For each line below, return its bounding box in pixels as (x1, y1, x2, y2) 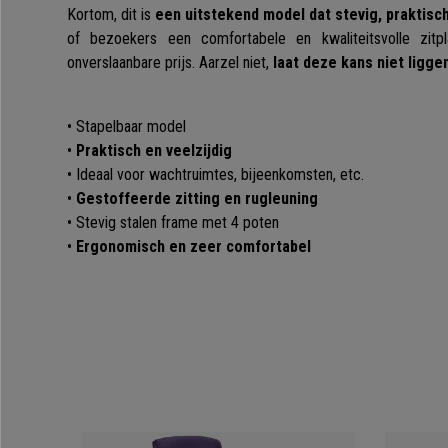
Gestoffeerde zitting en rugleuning (72, 189, 318, 209)
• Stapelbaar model (67, 117, 186, 137)
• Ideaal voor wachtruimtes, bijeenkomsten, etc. (67, 165, 368, 185)
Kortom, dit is (67, 5, 155, 25)
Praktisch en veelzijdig (72, 141, 232, 161)
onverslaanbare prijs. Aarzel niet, (67, 53, 273, 73)
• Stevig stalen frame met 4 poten (67, 213, 279, 233)
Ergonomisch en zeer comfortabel (72, 237, 311, 257)
